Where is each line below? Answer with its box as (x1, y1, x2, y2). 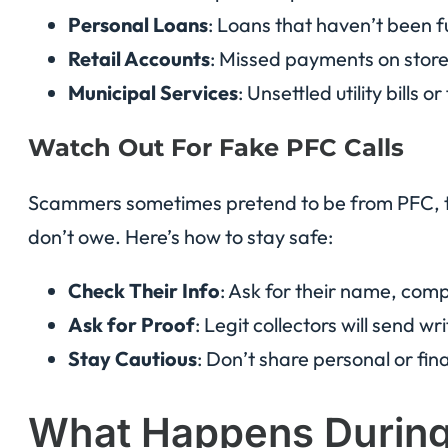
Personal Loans (68, 12, 208, 38)
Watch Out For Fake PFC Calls (28, 133, 404, 163)
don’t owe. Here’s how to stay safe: (28, 224, 333, 250)
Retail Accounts (68, 46, 210, 72)
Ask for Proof (68, 312, 195, 338)
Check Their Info (68, 278, 220, 304)
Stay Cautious (68, 346, 197, 372)
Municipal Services (68, 80, 238, 106)
